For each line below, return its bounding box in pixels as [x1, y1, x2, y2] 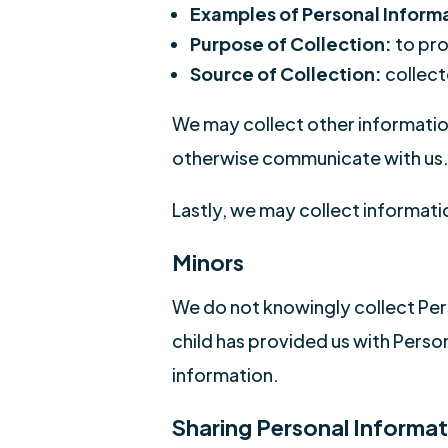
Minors [172, 248, 244, 276]
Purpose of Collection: [190, 32, 392, 55]
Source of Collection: [190, 62, 382, 85]
